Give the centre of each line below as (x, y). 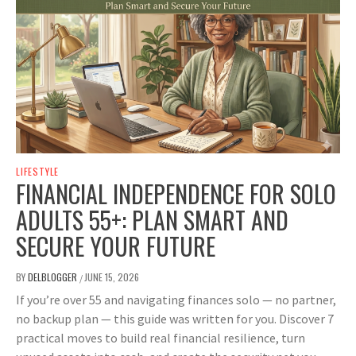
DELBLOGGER (54, 277)
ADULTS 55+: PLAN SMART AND (152, 220)
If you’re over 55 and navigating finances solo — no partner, (176, 300)
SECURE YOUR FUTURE (116, 246)
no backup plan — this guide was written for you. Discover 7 (175, 319)
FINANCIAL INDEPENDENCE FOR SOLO (176, 194)
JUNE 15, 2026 (112, 277)
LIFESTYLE (38, 172)
